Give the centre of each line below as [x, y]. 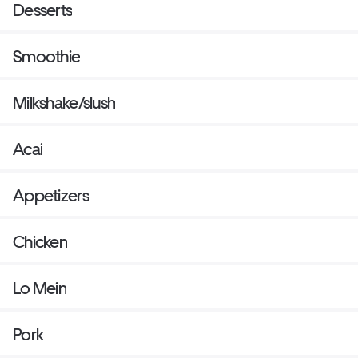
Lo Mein [40, 288]
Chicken [40, 242]
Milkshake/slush [64, 103]
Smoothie [47, 57]
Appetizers [51, 196]
